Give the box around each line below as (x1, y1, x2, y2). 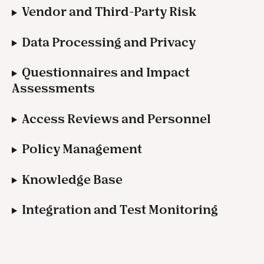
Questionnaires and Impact (21, 65, 192, 80)
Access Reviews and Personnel (21, 111, 211, 126)
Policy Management (21, 141, 142, 157)
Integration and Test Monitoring (21, 202, 218, 217)
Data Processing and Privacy (21, 34, 196, 49)
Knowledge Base (21, 171, 123, 187)
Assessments (12, 81, 95, 96)
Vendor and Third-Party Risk (21, 4, 196, 19)
